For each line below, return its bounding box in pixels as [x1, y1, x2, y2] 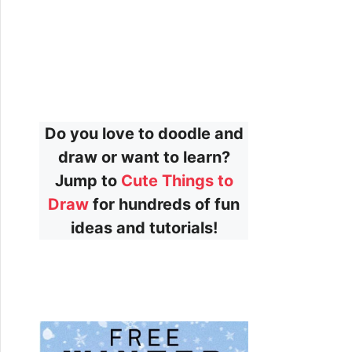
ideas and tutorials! [70, 218, 218, 237]
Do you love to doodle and [44, 123, 244, 143]
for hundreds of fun [89, 194, 240, 214]
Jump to [54, 170, 121, 190]
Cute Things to [120, 170, 233, 190]
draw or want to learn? [57, 147, 230, 167]
